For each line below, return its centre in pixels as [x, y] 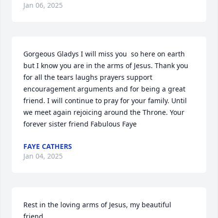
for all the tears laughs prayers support [88, 77]
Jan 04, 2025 [43, 156]
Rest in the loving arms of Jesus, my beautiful [97, 205]
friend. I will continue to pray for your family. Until [105, 101]
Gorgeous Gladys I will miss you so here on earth [104, 54]
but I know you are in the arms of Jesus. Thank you [106, 66]
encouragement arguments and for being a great [104, 89]
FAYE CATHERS [48, 146]
